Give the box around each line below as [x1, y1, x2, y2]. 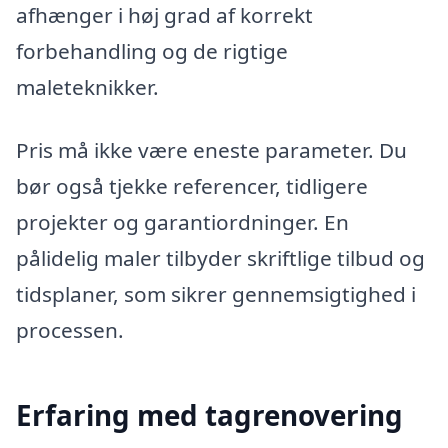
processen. [16, 316, 124, 345]
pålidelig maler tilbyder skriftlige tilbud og [16, 244, 425, 273]
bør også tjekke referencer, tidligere [16, 172, 368, 201]
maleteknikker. [16, 72, 159, 101]
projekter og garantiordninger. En [16, 208, 349, 237]
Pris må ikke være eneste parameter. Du [16, 136, 407, 165]
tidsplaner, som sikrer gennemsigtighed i [16, 280, 416, 309]
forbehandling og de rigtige [16, 36, 288, 65]
